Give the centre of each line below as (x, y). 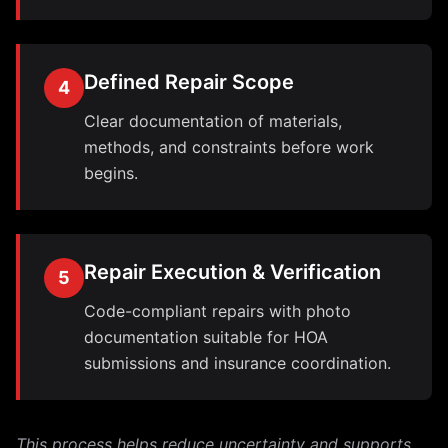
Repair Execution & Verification (232, 272)
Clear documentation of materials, (213, 121)
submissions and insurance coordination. (237, 363)
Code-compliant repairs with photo (217, 311)
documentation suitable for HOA (206, 337)
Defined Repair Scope (189, 82)
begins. (111, 173)
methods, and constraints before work (229, 147)
